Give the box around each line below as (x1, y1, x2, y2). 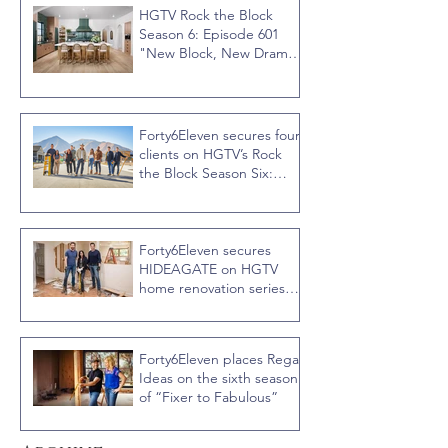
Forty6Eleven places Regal (139, 350, 302, 369)
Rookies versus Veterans (139, 183, 288, 202)
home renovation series (139, 279, 285, 298)
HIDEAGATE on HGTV (139, 260, 278, 279)
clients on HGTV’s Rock (139, 145, 282, 164)
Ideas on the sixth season (139, 369, 298, 388)
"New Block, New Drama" (139, 44, 302, 63)
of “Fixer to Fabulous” (139, 388, 278, 407)
